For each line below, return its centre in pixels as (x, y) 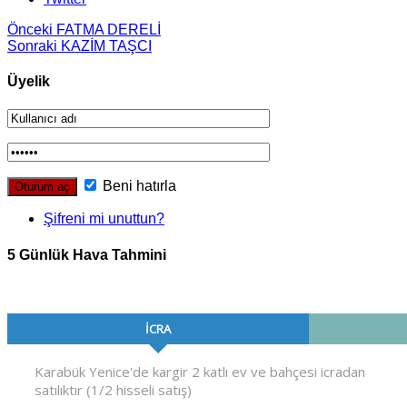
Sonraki (32, 45)
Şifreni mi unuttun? (104, 219)
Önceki (30, 29)
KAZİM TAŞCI (104, 45)
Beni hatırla (138, 186)
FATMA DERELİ (107, 29)
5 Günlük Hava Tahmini (87, 254)
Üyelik (29, 82)
